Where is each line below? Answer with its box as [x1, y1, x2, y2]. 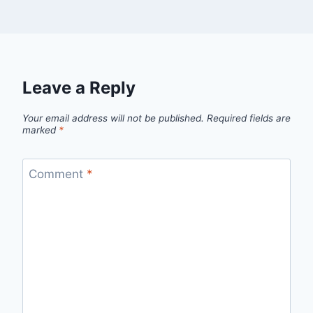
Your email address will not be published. [22, 112, 204, 124]
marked [22, 124, 59, 136]
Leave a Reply [22, 77, 136, 98]
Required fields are [207, 112, 291, 124]
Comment [28, 167, 87, 182]
